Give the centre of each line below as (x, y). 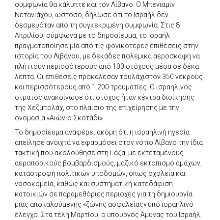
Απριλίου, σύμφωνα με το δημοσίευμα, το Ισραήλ (92, 35)
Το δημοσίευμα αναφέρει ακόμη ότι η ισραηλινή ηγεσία (102, 132)
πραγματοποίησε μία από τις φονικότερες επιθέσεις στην (107, 45)
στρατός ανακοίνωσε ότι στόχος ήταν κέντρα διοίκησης (105, 97)
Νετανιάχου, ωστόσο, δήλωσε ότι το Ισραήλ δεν (92, 14)
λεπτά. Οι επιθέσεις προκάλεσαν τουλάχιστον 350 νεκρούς (109, 76)
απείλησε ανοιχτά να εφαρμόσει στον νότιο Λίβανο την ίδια (109, 142)
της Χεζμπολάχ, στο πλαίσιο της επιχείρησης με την (97, 107)
